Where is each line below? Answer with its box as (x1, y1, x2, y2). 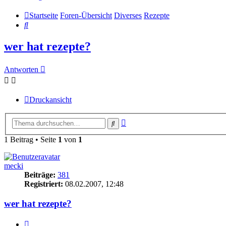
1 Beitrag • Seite (4, 135, 58, 144)
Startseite (29, 11, 58, 20)
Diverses (114, 11, 142, 20)
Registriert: (24, 179, 63, 188)
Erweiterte (126, 116, 158, 125)
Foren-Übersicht (60, 11, 112, 20)
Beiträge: (24, 170, 55, 179)
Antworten (4, 65, 38, 74)
